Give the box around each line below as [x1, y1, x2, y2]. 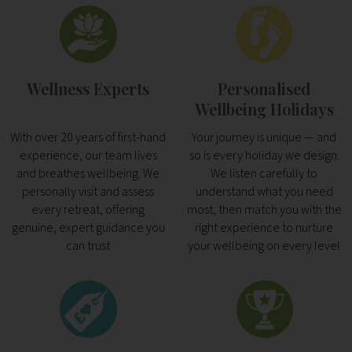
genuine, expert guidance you [11, 219, 165, 237]
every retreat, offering [31, 201, 145, 219]
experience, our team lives [19, 147, 157, 165]
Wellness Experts [27, 78, 149, 100]
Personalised [218, 78, 310, 100]
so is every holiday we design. [189, 147, 339, 165]
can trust [66, 237, 110, 255]
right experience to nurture [195, 219, 333, 237]
